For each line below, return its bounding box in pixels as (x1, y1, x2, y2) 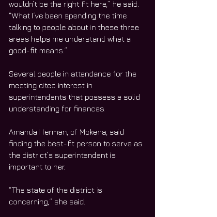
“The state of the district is (9, 186, 104, 195)
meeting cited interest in (9, 81, 94, 90)
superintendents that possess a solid (9, 93, 142, 102)
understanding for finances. (9, 104, 106, 113)
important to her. (9, 162, 65, 171)
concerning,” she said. (9, 197, 85, 206)
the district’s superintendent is (9, 151, 118, 160)
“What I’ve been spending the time (9, 11, 129, 20)
